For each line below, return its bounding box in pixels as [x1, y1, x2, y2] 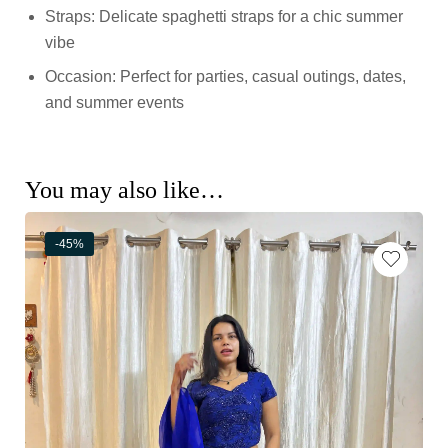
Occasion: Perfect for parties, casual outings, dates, [45, 67, 406, 85]
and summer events [45, 93, 184, 111]
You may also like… [25, 176, 224, 203]
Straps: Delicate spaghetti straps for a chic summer [45, 7, 403, 25]
